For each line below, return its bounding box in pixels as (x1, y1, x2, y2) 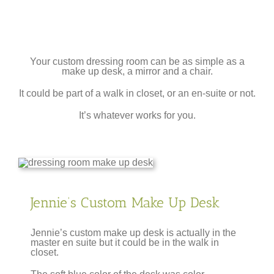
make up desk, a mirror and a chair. (61, 66, 213, 77)
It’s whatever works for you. (78, 110, 196, 121)
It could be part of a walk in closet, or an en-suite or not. (18, 88, 256, 99)
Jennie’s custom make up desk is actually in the (31, 228, 236, 239)
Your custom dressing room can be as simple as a (29, 56, 245, 67)
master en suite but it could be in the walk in (31, 237, 219, 248)
